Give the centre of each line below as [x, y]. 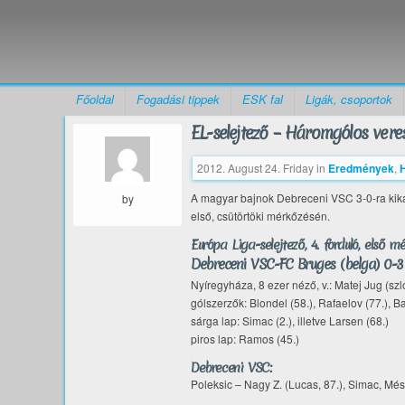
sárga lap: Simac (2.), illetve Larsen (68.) [290, 320]
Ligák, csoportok [349, 99]
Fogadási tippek [178, 99]
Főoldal [95, 99]
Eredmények [361, 168]
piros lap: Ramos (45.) [245, 339]
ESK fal [263, 99]
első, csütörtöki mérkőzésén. [260, 216]
